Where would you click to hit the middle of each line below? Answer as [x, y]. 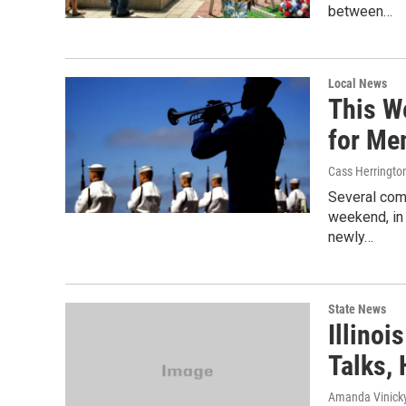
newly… [351, 237]
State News [357, 309]
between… [360, 11]
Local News [358, 83]
